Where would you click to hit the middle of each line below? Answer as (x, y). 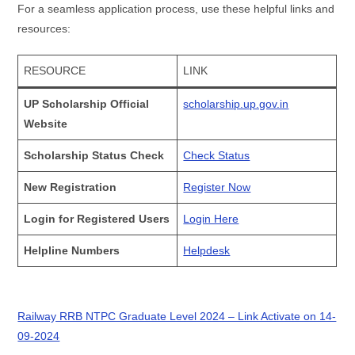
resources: (44, 28)
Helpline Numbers (72, 250)
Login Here (211, 218)
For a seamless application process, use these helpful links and (176, 8)
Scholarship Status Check (94, 155)
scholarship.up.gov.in (236, 103)
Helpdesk (207, 250)
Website (46, 123)
